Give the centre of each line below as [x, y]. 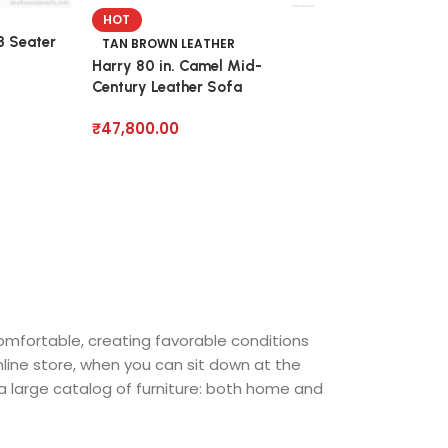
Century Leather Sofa [166, 87]
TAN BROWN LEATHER [168, 44]
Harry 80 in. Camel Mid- [176, 66]
